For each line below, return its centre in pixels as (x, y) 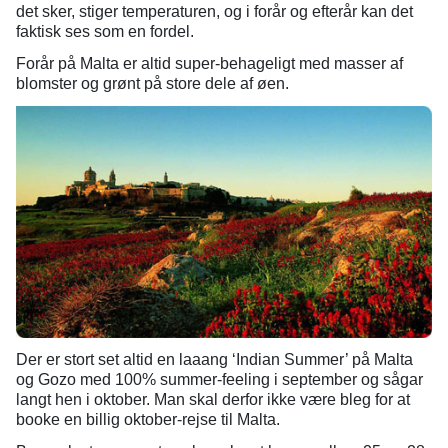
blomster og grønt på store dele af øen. (154, 83)
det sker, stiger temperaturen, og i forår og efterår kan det (214, 11)
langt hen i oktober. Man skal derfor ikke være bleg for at (213, 400)
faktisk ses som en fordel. (105, 31)
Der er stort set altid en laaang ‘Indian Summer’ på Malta (214, 360)
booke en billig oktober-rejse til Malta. (148, 420)
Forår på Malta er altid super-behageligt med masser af (209, 63)
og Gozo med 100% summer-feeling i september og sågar (219, 380)
